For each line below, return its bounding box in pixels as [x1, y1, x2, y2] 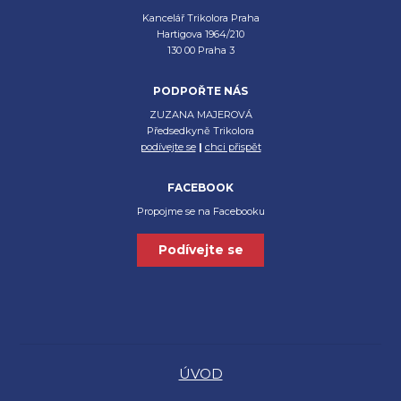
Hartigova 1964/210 [157, 28, 244, 41]
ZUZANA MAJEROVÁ [149, 108, 252, 122]
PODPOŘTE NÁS [152, 84, 248, 98]
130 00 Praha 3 [166, 44, 235, 57]
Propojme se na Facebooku [136, 205, 265, 218]
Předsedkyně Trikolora [147, 124, 254, 138]
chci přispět [204, 141, 261, 154]
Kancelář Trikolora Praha [141, 12, 260, 25]
